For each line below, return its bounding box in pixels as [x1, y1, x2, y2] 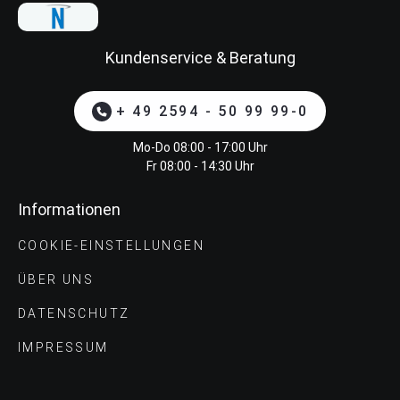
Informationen [18, 200, 121, 220]
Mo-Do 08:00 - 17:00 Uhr [132, 140, 268, 155]
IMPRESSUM [18, 340, 109, 355]
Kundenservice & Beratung [104, 48, 296, 68]
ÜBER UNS [18, 272, 95, 287]
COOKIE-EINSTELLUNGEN [18, 238, 204, 254]
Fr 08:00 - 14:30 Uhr [146, 159, 254, 174]
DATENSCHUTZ [18, 306, 130, 321]
